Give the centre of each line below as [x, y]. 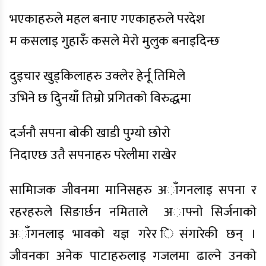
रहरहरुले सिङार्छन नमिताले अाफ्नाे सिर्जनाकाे [133, 212]
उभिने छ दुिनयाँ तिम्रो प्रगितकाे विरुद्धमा [100, 98]
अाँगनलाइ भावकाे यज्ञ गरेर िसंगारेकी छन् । [133, 234]
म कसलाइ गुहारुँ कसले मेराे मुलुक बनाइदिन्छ [115, 41]
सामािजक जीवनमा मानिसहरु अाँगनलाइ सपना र [133, 190]
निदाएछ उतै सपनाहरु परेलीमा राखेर [93, 155]
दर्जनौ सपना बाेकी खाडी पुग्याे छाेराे [90, 133]
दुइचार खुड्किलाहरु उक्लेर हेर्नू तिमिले [97, 76]
